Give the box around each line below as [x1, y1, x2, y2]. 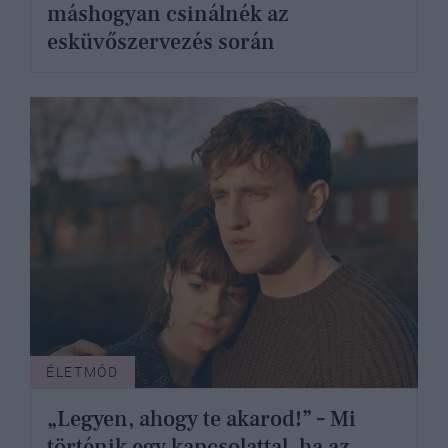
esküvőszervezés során [47, 27, 275, 56]
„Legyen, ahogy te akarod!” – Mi [47, 404, 356, 433]
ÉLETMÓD [46, 363, 119, 380]
